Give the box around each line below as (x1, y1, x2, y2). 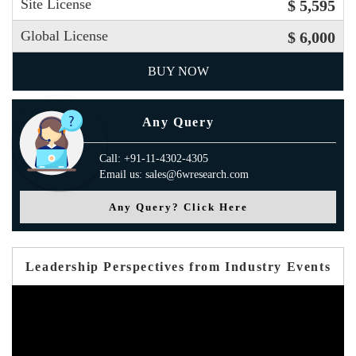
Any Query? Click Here (108, 201, 248, 213)
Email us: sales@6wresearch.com (99, 168, 249, 180)
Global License (21, 28, 108, 44)
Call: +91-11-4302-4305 (99, 153, 208, 164)
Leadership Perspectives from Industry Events (25, 260, 331, 273)
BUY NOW (147, 64, 209, 78)
